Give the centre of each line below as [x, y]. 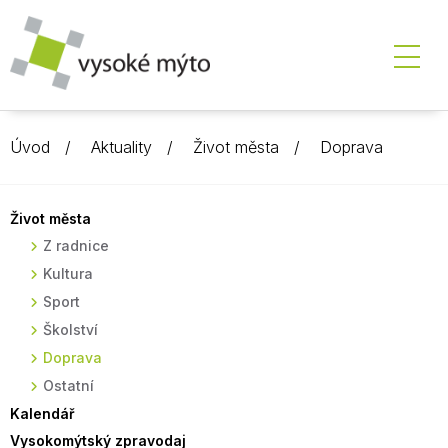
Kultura [68, 273]
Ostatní [68, 385]
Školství [70, 329]
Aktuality [121, 147]
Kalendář [42, 413]
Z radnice [76, 245]
